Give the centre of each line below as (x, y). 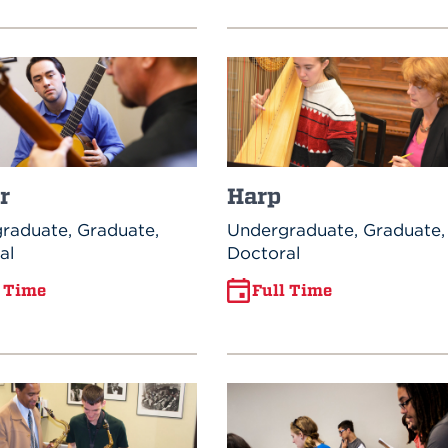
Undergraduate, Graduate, (335, 229)
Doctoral (263, 252)
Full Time (291, 290)
